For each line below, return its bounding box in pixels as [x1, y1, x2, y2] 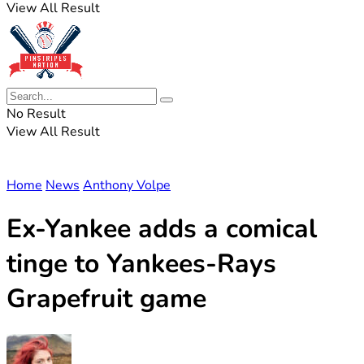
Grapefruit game [6, 281, 206, 317]
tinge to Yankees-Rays [6, 246, 276, 282]
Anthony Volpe [83, 176, 171, 194]
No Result [6, 105, 66, 123]
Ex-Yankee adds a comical [6, 211, 317, 247]
